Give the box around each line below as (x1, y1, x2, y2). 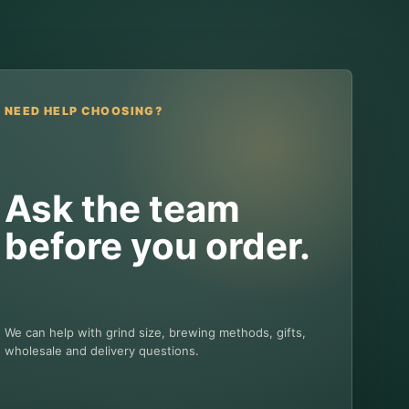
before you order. (5, 224, 310, 269)
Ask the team (5, 186, 240, 232)
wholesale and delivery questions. (5, 342, 199, 358)
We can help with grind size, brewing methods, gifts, (5, 324, 306, 340)
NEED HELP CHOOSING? (5, 103, 163, 118)
